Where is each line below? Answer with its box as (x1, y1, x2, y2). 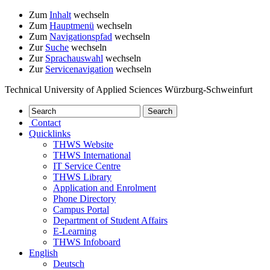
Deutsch (53, 259, 84, 269)
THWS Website (53, 139, 113, 149)
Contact (29, 118, 61, 128)
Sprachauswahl (45, 53, 103, 63)
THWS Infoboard (53, 237, 121, 247)
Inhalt (49, 10, 71, 20)
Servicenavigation (45, 64, 113, 74)
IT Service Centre (53, 161, 121, 171)
